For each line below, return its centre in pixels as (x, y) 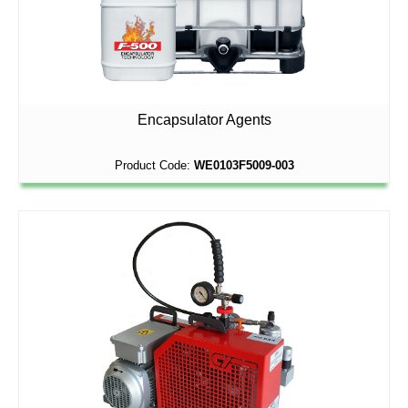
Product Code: (154, 165)
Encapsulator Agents (204, 119)
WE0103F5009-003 (244, 165)
